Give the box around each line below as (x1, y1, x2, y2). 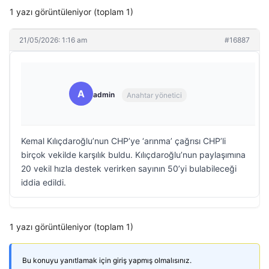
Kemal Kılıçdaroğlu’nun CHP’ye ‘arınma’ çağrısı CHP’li (21, 136, 226, 146)
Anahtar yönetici (127, 90, 182, 100)
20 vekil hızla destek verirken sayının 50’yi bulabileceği (21, 163, 237, 174)
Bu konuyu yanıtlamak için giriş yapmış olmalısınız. (22, 256, 192, 265)
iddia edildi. (21, 177, 66, 187)
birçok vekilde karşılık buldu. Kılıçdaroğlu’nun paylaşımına (21, 150, 246, 160)
